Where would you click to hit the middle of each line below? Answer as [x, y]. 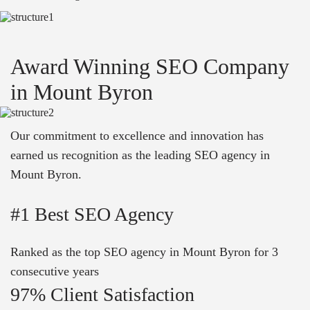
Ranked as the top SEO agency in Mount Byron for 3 [144, 252]
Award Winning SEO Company [150, 67]
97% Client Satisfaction [102, 295]
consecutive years [55, 272]
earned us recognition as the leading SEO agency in [140, 155]
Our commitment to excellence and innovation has [137, 136]
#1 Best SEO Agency [92, 215]
